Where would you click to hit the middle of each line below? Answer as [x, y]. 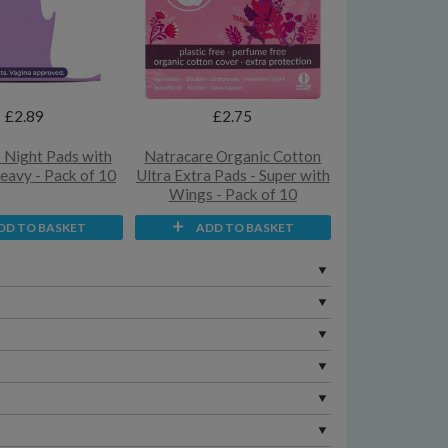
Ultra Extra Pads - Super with [232, 175]
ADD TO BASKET [244, 227]
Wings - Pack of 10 [232, 194]
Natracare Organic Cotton [233, 156]
